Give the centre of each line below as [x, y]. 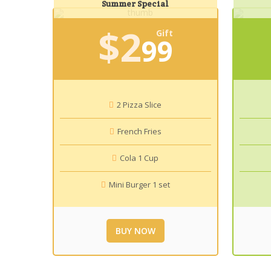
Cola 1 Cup [139, 158]
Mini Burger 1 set [139, 184]
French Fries [139, 131]
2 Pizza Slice [139, 105]
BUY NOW [135, 231]
